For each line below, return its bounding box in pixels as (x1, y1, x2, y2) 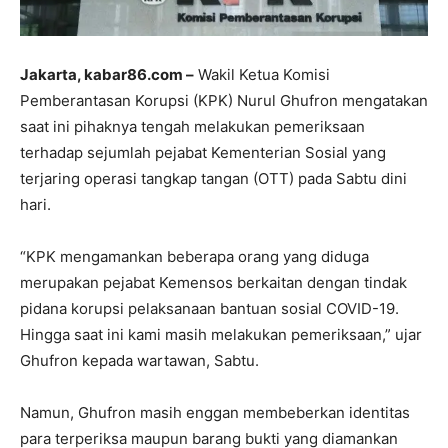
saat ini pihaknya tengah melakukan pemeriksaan (20, 116, 365, 136)
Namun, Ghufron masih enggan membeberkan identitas (20, 402, 410, 422)
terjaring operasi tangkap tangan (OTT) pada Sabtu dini (20, 168, 407, 188)
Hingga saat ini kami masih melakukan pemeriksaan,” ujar (20, 324, 422, 344)
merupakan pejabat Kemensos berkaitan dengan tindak (20, 272, 407, 292)
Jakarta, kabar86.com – (20, 64, 194, 84)
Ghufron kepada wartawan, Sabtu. (20, 350, 259, 370)
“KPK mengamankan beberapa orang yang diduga (20, 246, 369, 266)
